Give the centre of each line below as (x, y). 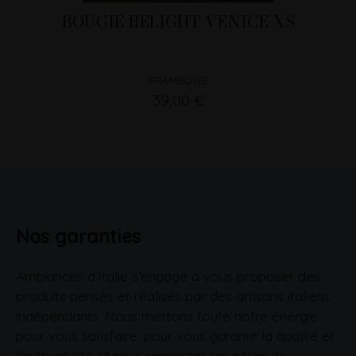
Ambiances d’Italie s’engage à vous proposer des (168, 276)
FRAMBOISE (178, 79)
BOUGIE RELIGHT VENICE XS (178, 21)
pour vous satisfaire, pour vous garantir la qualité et (175, 335)
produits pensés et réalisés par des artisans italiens (173, 296)
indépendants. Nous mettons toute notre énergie (167, 315)
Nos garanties (78, 236)
